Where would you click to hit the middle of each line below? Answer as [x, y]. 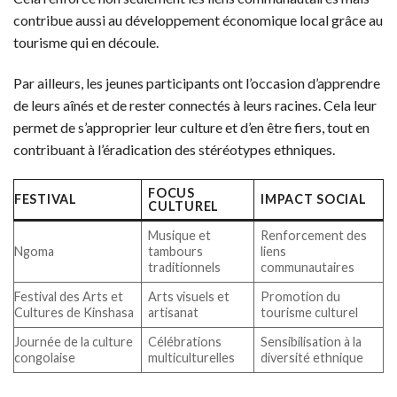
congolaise [45, 357]
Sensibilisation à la [311, 341]
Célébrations [185, 341]
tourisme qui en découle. [86, 43]
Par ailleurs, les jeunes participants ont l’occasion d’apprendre [197, 82]
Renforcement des [314, 235]
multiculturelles [192, 357]
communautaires [308, 267]
